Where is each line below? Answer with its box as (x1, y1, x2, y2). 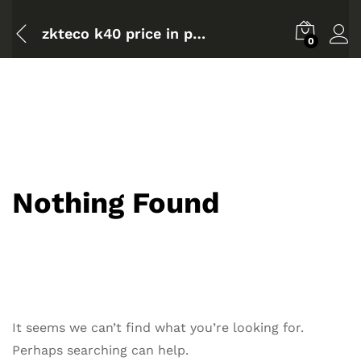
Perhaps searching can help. (12, 342, 189, 359)
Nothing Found (12, 186, 220, 221)
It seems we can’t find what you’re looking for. (12, 320, 304, 336)
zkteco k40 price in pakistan (193, 24, 205, 42)
